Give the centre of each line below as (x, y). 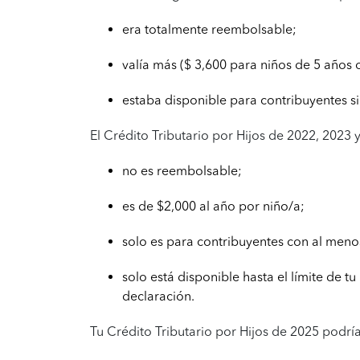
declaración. (158, 296)
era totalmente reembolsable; (209, 29)
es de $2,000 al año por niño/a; (213, 206)
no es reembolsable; (182, 171)
